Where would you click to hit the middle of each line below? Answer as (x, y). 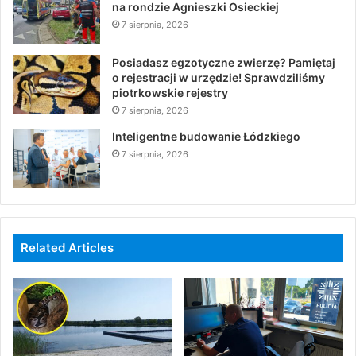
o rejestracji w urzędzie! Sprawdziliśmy (219, 78)
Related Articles (67, 248)
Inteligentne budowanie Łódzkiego (206, 137)
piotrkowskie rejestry (170, 93)
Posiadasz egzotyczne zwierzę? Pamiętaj (224, 63)
